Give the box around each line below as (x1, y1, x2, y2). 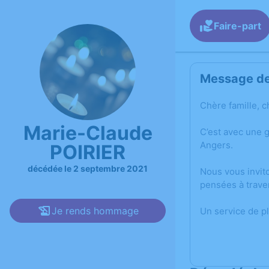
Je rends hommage (51, 205, 139, 217)
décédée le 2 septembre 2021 (28, 163, 148, 174)
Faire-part (214, 20, 261, 32)
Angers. (200, 139, 233, 151)
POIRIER (50, 141, 125, 164)
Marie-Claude (23, 121, 153, 145)
